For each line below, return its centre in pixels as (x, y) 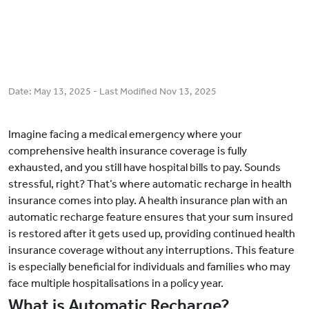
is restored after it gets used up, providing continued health (152, 234)
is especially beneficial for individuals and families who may (149, 267)
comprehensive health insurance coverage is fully (128, 151)
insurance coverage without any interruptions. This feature (151, 250)
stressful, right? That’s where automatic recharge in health (150, 184)
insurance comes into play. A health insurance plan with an (148, 201)
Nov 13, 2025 (188, 92)
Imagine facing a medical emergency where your (125, 134)
